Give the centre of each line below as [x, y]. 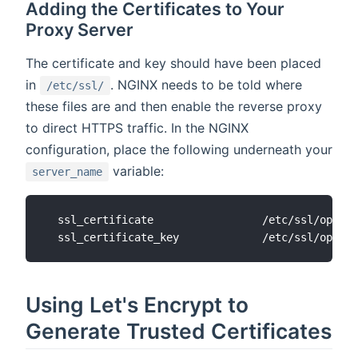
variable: [136, 171]
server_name [67, 171]
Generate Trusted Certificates [179, 331]
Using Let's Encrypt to [137, 305]
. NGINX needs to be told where [206, 84]
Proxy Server [80, 29]
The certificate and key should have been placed [173, 63]
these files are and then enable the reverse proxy [174, 106]
